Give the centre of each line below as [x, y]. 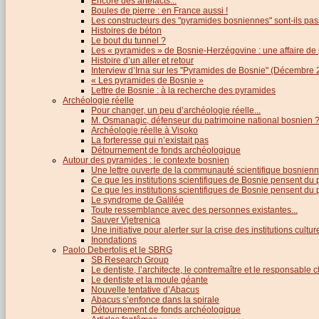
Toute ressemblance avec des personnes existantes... [194, 210]
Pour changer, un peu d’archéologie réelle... [176, 110]
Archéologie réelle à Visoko [145, 130]
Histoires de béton [126, 30]
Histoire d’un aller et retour [142, 60]
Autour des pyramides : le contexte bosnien [146, 160]
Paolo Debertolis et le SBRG [117, 250]
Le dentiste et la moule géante [150, 279]
